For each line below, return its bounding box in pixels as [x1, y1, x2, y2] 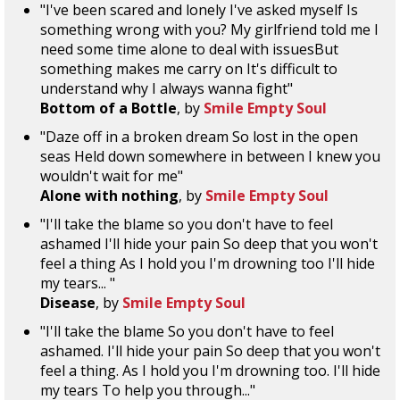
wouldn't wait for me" [40, 166, 183, 186]
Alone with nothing [40, 186, 179, 205]
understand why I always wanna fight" [40, 79, 293, 98]
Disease [40, 293, 96, 312]
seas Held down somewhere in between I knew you [40, 146, 380, 166]
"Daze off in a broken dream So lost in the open [40, 127, 358, 146]
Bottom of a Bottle [40, 98, 177, 118]
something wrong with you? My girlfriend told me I [40, 20, 379, 39]
